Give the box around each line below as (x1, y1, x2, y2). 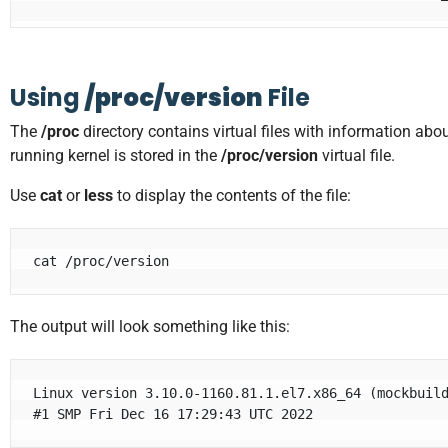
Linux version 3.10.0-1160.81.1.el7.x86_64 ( (33, 384, 378, 401)
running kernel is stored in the (10, 145, 221, 165)
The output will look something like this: (10, 317, 290, 337)
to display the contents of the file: (117, 185, 351, 205)
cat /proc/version (33, 253, 170, 270)
